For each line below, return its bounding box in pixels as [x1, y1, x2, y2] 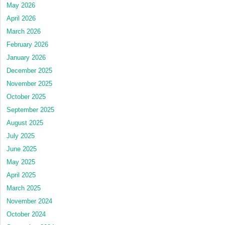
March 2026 [7, 27, 41, 35]
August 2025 [7, 119, 43, 127]
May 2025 [7, 158, 35, 166]
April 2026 [7, 14, 36, 22]
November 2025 [7, 79, 52, 87]
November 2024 [7, 197, 52, 205]
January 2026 [7, 53, 46, 61]
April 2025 [7, 171, 36, 179]
